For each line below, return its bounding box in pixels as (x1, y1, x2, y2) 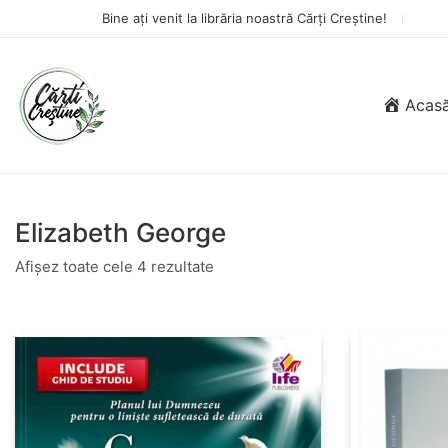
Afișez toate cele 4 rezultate (15, 257, 214, 276)
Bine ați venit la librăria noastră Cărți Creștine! (102, 10, 387, 26)
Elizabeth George (15, 217, 226, 248)
